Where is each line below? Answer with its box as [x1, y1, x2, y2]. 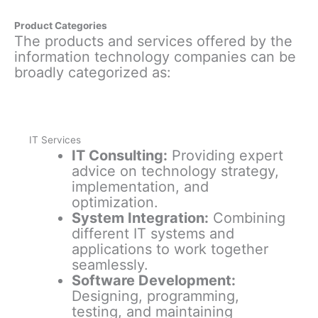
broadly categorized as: [14, 64, 171, 82]
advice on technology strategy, [71, 163, 279, 180]
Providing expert [167, 147, 283, 165]
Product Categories [14, 20, 107, 32]
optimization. [71, 194, 158, 212]
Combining [208, 209, 285, 227]
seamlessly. [71, 256, 148, 274]
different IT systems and [71, 225, 234, 243]
